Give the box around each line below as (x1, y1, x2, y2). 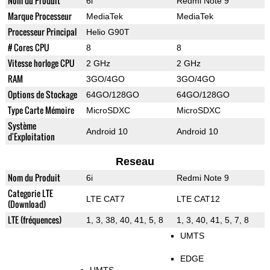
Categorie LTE (7, 187, 53, 200)
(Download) (7, 198, 46, 211)
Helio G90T (86, 27, 130, 37)
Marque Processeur (7, 10, 72, 23)
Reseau (115, 155, 154, 168)
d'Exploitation (7, 130, 55, 143)
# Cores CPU (7, 41, 49, 54)
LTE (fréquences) (7, 213, 61, 227)
